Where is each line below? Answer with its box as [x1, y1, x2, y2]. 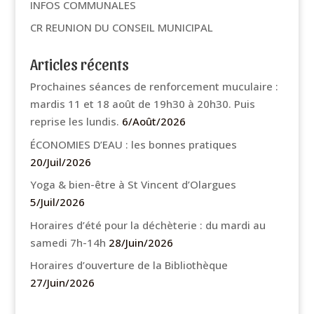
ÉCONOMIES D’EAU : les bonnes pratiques [29, 137, 237, 151]
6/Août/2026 [121, 114, 186, 128]
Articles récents [29, 55, 129, 73]
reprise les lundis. [29, 114, 119, 128]
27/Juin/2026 [29, 275, 95, 289]
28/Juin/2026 [108, 235, 173, 250]
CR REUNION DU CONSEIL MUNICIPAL [29, 20, 213, 34]
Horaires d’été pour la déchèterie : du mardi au [29, 217, 266, 232]
